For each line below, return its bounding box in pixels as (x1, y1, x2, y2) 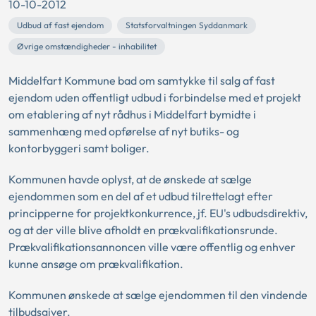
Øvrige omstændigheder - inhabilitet (17, 41, 157, 51)
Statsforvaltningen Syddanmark (126, 20, 248, 30)
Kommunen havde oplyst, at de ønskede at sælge (8, 172, 252, 186)
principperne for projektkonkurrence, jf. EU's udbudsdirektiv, (8, 206, 308, 220)
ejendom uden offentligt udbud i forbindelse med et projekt (8, 90, 301, 104)
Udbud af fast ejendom (17, 20, 104, 30)
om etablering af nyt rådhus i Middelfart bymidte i (8, 107, 256, 121)
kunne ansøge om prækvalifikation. (8, 257, 183, 271)
